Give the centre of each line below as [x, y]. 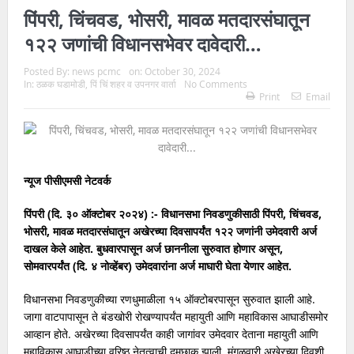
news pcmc [96, 71]
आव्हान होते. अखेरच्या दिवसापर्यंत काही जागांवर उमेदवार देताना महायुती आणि [171, 333]
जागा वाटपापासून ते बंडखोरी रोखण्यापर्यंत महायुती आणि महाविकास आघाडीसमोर [175, 316]
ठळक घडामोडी [60, 83]
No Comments [215, 83]
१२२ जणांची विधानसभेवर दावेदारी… [142, 44]
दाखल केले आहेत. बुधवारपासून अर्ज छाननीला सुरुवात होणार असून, [153, 248]
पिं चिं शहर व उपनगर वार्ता [133, 83]
